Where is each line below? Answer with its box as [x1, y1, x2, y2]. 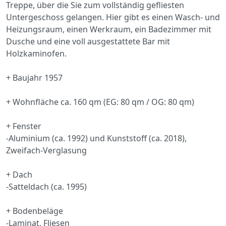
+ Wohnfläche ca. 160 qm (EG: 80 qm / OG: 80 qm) [6, 96, 194, 107]
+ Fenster [6, 120, 41, 132]
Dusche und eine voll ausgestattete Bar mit [6, 35, 170, 47]
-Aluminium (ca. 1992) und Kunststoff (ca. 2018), [6, 132, 187, 144]
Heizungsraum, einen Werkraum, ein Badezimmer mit [6, 23, 211, 35]
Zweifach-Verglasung [6, 144, 87, 156]
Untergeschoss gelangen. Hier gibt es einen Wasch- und [6, 11, 220, 23]
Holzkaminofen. [6, 47, 67, 59]
